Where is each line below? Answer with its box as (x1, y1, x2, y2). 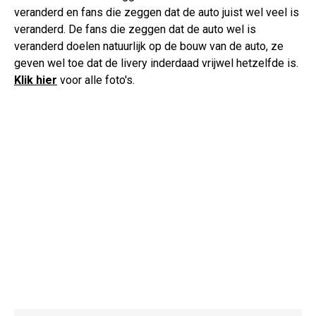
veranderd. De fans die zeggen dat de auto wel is (14, 23, 256, 37)
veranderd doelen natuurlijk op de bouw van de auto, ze (14, 39, 284, 54)
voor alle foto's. (57, 73, 135, 87)
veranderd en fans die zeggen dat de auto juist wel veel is (14, 6, 299, 20)
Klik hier (14, 73, 57, 87)
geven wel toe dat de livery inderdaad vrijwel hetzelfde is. (14, 56, 298, 71)
